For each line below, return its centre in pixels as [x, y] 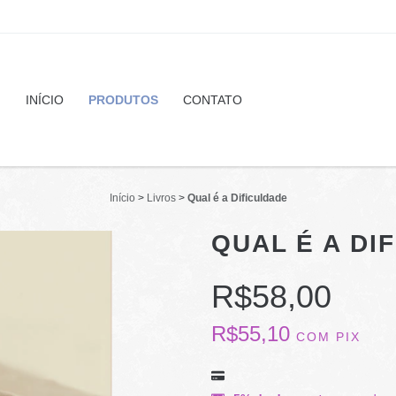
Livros [161, 198]
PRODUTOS [123, 100]
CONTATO [213, 100]
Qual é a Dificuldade [237, 198]
